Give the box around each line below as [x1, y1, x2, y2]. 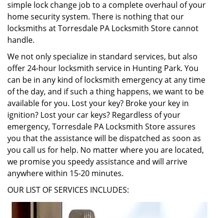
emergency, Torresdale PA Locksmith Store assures [7, 121, 196, 132]
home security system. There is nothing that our [7, 11, 184, 22]
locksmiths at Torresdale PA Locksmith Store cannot [7, 23, 199, 34]
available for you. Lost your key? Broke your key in [7, 98, 189, 109]
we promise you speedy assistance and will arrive [7, 156, 187, 167]
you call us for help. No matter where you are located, [7, 145, 204, 155]
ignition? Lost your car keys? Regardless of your [7, 109, 181, 120]
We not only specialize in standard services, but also [7, 51, 198, 62]
